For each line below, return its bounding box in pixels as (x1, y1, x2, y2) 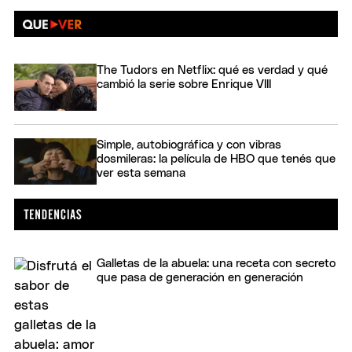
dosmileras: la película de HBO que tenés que (97, 152, 335, 165)
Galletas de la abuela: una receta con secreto (97, 258, 335, 270)
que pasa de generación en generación (97, 272, 303, 284)
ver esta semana (97, 167, 185, 179)
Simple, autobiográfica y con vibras (97, 138, 281, 151)
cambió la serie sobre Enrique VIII (97, 79, 271, 91)
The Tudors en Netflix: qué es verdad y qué (97, 64, 328, 77)
